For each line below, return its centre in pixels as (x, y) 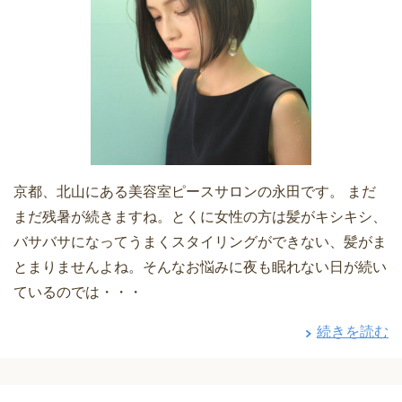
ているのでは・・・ (78, 293)
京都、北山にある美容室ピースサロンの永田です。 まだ (195, 192)
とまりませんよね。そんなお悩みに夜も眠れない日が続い (200, 267)
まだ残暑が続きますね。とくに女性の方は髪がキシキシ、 (200, 217)
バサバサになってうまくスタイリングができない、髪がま (200, 242)
